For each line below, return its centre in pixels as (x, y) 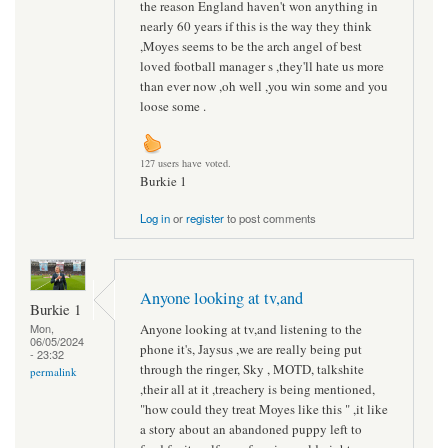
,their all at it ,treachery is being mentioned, (257, 388)
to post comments (270, 217)
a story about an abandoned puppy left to (251, 428)
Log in (155, 217)
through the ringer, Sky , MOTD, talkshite (252, 368)
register (205, 217)
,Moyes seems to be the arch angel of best (251, 45)
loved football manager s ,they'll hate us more (262, 65)
